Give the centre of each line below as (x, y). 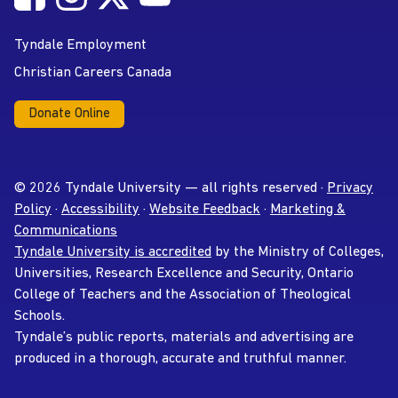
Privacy (350, 188)
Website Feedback (205, 209)
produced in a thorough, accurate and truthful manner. (180, 358)
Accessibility (100, 209)
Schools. (40, 316)
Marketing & (308, 209)
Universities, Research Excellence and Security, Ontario (184, 273)
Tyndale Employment (80, 45)
